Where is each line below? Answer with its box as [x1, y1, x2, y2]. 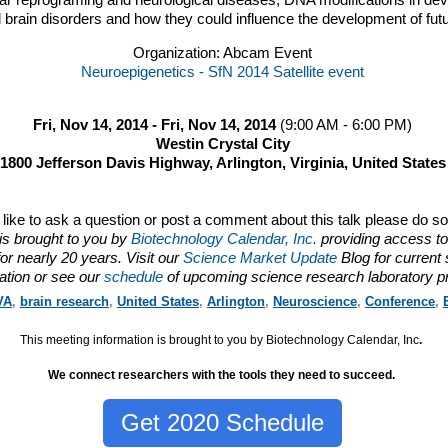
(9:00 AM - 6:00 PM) [280, 116, 413, 133]
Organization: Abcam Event [133, 44, 313, 61]
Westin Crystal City [155, 135, 290, 152]
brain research [19, 293, 109, 309]
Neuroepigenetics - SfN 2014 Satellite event [81, 63, 365, 80]
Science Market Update [182, 249, 341, 266]
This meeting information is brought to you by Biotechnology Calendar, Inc [20, 332, 420, 347]
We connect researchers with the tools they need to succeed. [47, 368, 398, 383]
